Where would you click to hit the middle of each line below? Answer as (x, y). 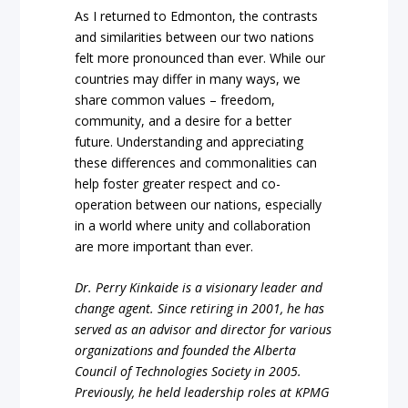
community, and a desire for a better (184, 121)
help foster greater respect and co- (178, 184)
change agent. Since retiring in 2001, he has (200, 309)
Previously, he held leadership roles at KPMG (203, 393)
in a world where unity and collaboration (193, 226)
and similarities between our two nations (195, 37)
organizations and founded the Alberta (186, 351)
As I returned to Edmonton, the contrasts (197, 16)
